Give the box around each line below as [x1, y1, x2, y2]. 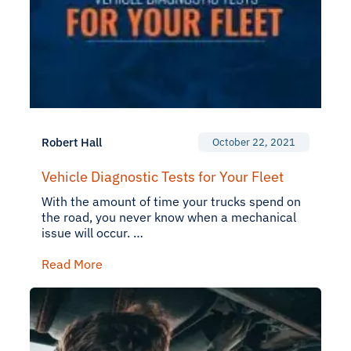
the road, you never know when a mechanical [42, 209, 296, 225]
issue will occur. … [42, 225, 143, 241]
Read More [42, 256, 103, 272]
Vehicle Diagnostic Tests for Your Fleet [42, 168, 284, 186]
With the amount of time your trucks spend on [42, 194, 301, 209]
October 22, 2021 [212, 136, 295, 149]
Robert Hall [42, 135, 102, 150]
